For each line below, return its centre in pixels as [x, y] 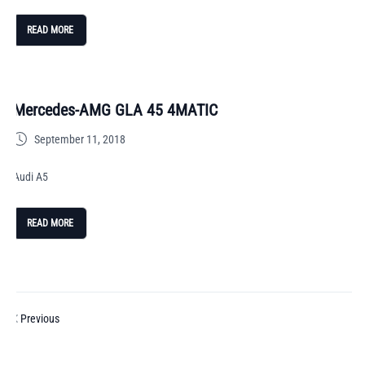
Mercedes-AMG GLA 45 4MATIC [115, 110]
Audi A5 [31, 177]
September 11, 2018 [80, 139]
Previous [39, 319]
